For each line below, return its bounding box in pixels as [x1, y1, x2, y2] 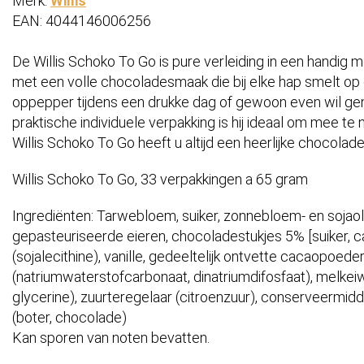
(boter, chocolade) [12, 309, 127, 327]
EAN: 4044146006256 [12, 12, 151, 30]
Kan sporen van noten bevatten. [12, 329, 210, 347]
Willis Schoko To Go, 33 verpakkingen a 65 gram [12, 171, 308, 188]
